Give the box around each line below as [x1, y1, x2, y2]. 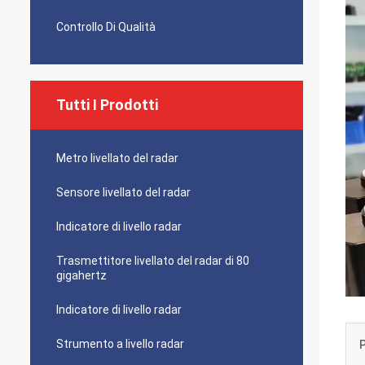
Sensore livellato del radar [56, 186, 191, 199]
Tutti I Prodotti [56, 96, 158, 113]
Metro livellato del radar [56, 152, 178, 165]
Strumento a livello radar [56, 337, 184, 350]
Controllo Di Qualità [56, 20, 156, 33]
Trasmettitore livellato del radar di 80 [56, 254, 249, 267]
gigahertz [56, 269, 107, 282]
